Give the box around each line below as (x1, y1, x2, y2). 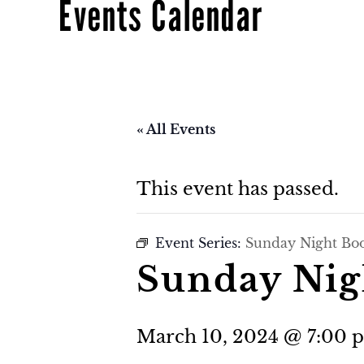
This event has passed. (136, 177, 339, 200)
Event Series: (155, 234, 245, 251)
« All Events (136, 120, 215, 137)
